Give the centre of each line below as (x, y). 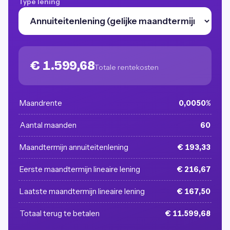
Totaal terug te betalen (60, 213)
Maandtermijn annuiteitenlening (74, 147)
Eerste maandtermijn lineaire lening (80, 169)
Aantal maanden (48, 125)
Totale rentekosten (127, 67)
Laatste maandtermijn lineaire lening (82, 191)
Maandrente (41, 103)
